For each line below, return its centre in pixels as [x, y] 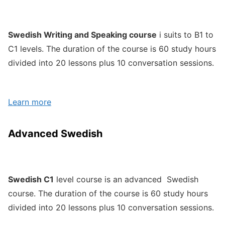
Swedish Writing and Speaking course [82, 34]
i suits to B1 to [185, 34]
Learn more [30, 102]
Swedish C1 [31, 180]
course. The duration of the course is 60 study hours [108, 194]
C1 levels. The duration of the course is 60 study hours [112, 48]
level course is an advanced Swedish [126, 180]
